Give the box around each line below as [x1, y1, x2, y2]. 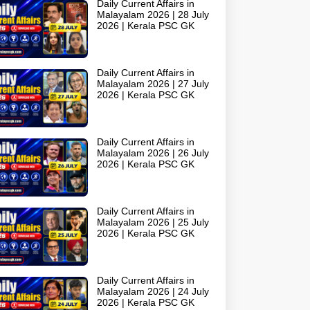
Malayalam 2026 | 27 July [97, 78, 210, 89]
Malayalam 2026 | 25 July [97, 217, 210, 228]
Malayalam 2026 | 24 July [97, 286, 210, 297]
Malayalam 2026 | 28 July [97, 9, 210, 20]
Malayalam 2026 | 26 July [97, 147, 210, 158]
